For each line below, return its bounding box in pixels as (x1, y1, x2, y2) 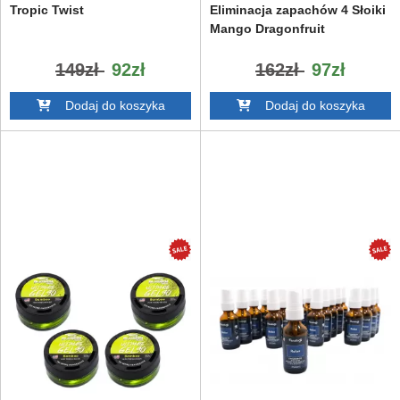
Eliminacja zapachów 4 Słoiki (210, 2, 386, 17)
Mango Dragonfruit (210, 21, 325, 36)
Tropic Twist (10, 2, 84, 17)
